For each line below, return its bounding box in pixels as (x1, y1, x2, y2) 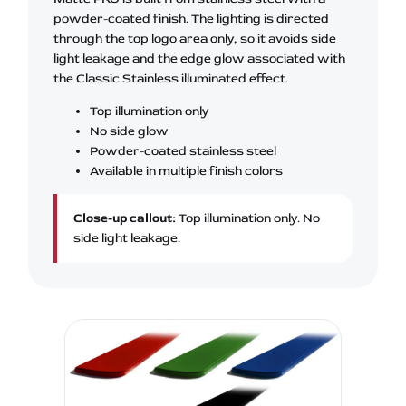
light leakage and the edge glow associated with (53, 51, 345, 67)
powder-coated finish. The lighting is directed (53, 11, 329, 27)
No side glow (90, 123, 169, 140)
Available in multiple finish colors (90, 163, 283, 179)
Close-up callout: (73, 210, 176, 227)
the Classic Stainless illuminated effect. (53, 71, 288, 87)
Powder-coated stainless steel (90, 143, 276, 159)
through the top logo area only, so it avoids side (53, 31, 336, 47)
